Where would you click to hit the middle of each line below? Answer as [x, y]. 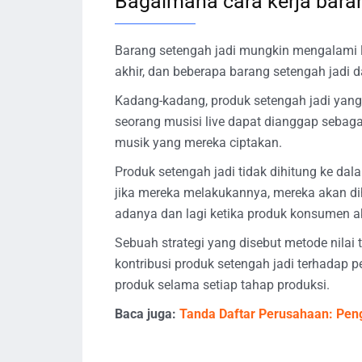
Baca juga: [147, 314]
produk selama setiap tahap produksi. [222, 284]
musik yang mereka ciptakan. [198, 142]
